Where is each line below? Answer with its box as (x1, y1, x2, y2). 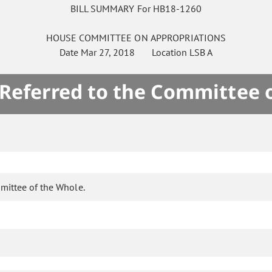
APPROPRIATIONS (150, 32, 226, 44)
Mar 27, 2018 (80, 46, 135, 59)
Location (135, 46, 190, 59)
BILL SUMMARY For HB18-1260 (70, 2, 202, 15)
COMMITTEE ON (79, 32, 148, 44)
